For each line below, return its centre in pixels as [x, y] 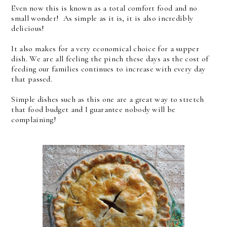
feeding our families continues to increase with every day [108, 69]
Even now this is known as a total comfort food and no [104, 8]
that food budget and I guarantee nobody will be [93, 109]
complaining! [34, 119]
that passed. [32, 79]
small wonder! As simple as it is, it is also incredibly [102, 18]
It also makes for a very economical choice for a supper [105, 48]
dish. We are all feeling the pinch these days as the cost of [110, 59]
